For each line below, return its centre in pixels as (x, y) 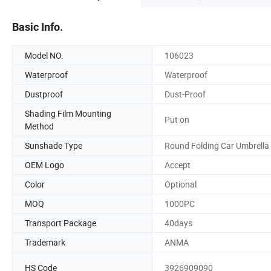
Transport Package (60, 223)
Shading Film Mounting (68, 113)
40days (178, 223)
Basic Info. (38, 27)
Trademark (45, 242)
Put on (177, 120)
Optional (181, 184)
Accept (178, 165)
